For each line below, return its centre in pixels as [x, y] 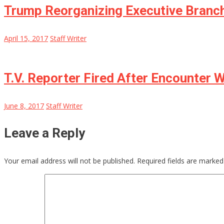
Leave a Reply [44, 133]
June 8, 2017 [24, 106]
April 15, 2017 [26, 38]
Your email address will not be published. [69, 161]
